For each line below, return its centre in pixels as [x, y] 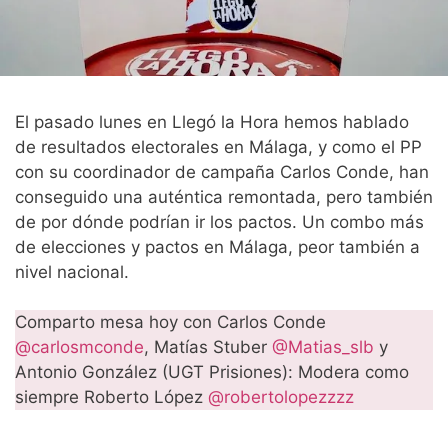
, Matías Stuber [208, 347]
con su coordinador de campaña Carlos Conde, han [222, 171]
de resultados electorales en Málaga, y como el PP [218, 146]
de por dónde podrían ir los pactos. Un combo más [219, 221]
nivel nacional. [72, 271]
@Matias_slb [323, 347]
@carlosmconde [79, 347]
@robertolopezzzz [281, 397]
